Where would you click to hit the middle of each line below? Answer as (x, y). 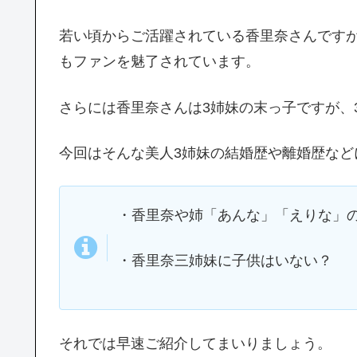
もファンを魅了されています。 (159, 62)
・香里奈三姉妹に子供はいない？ (225, 261)
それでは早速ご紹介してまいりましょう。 (195, 343)
